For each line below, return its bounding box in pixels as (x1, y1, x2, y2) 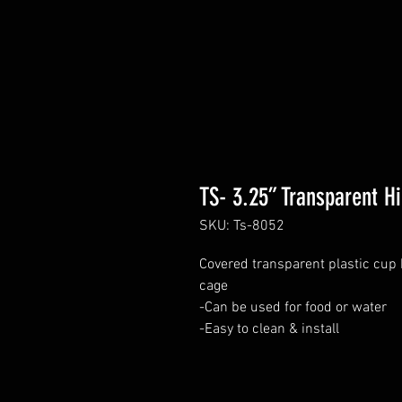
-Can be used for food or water (199, 298, 387, 317)
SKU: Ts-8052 (199, 216, 284, 235)
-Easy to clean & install (199, 319, 339, 338)
